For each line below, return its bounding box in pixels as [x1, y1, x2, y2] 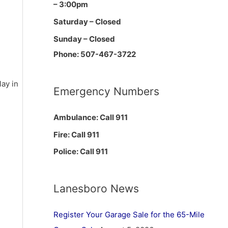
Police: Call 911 [53, 147, 108, 157]
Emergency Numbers [53, 84, 159, 98]
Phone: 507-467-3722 [53, 49, 136, 59]
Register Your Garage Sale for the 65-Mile [53, 210, 205, 220]
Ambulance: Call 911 [53, 112, 128, 122]
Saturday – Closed [53, 17, 121, 26]
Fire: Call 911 [53, 129, 99, 139]
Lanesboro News [53, 182, 139, 195]
